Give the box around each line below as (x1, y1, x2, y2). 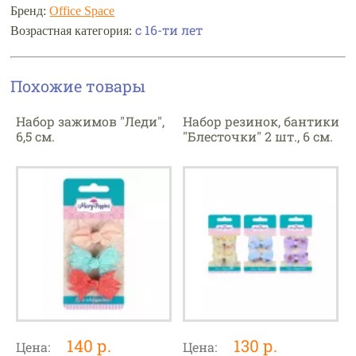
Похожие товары (10, 75, 146, 97)
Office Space (49, 4, 115, 18)
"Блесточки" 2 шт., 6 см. (183, 128, 334, 145)
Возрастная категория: (10, 24, 136, 38)
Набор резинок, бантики (183, 113, 340, 130)
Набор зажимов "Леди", (15, 113, 164, 130)
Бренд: (10, 4, 50, 18)
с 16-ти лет (135, 21, 203, 39)
